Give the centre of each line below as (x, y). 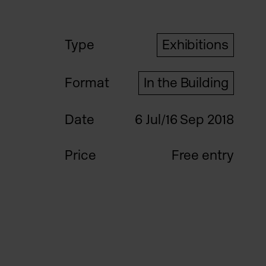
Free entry (203, 155)
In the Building (186, 83)
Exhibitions (195, 45)
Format (87, 83)
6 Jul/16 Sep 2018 (184, 119)
